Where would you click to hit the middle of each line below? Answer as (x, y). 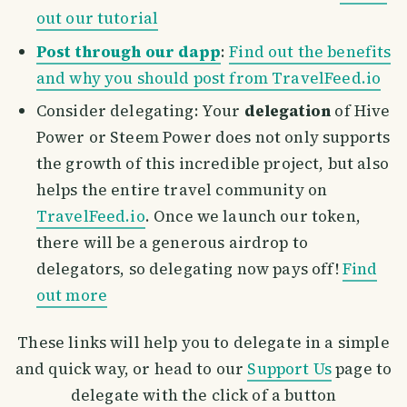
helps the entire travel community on (182, 190)
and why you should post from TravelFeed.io (208, 78)
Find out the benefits (310, 51)
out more (71, 296)
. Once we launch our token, (253, 217)
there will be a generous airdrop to (172, 243)
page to (362, 369)
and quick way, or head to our (131, 369)
